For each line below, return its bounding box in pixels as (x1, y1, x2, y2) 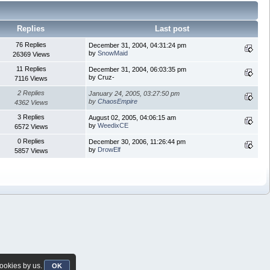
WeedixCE (98, 122, 128, 130)
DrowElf (98, 146, 121, 154)
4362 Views (14, 99, 48, 107)
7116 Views (14, 75, 48, 83)
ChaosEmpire (98, 98, 137, 105)
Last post (154, 24, 189, 34)
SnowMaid (98, 49, 128, 57)
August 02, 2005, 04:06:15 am (89, 114, 176, 122)
